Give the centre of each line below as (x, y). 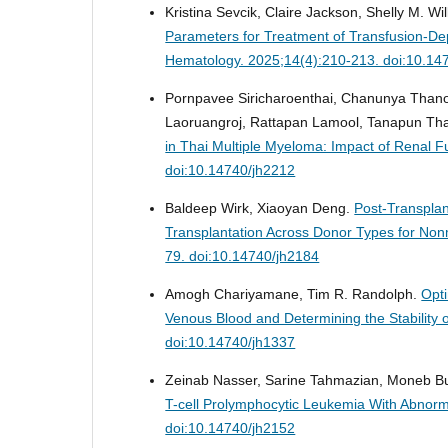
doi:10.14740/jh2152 (230, 428)
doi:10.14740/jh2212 (230, 170)
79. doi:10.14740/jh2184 (242, 256)
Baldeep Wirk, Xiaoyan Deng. (260, 208)
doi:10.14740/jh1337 (230, 342)
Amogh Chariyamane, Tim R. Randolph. (293, 294)
